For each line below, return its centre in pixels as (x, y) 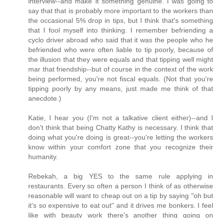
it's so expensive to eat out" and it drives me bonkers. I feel (121, 205)
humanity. (43, 156)
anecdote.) (45, 98)
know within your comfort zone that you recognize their (121, 147)
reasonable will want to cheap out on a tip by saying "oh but (121, 195)
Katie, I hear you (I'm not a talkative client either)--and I (121, 118)
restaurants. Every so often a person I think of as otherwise (121, 186)
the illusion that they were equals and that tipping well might (121, 59)
